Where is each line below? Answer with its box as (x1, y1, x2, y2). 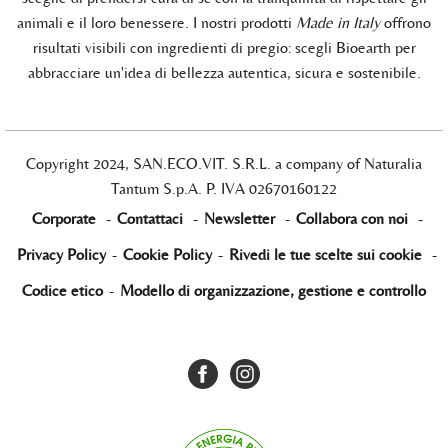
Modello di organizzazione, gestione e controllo (120, 280, 426, 300)
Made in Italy (296, 12, 380, 32)
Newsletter (203, 208, 275, 228)
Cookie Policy (123, 244, 212, 264)
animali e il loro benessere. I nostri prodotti (17, 12, 296, 32)
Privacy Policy (17, 244, 106, 264)
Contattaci (116, 208, 183, 228)
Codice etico (22, 280, 103, 300)
